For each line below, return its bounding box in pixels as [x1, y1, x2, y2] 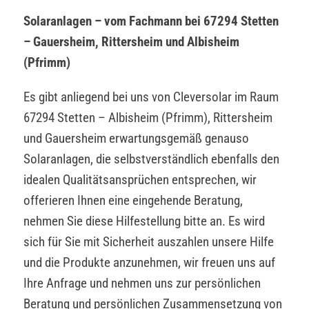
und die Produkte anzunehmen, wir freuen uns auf [23, 254, 275, 270]
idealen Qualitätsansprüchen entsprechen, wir [23, 171, 257, 188]
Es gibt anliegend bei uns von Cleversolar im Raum [23, 88, 279, 105]
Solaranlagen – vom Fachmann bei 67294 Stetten [23, 12, 279, 29]
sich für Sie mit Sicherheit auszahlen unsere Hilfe [23, 233, 274, 250]
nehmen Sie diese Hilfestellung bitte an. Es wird [23, 212, 265, 229]
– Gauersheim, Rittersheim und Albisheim [23, 33, 239, 50]
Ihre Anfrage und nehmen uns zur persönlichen [23, 275, 261, 291]
